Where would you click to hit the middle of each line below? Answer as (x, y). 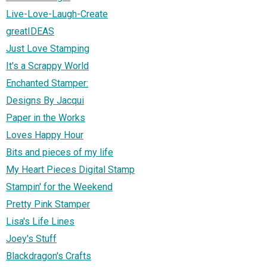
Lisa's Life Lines (40, 221)
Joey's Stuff (31, 238)
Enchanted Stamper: (47, 83)
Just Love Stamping (48, 48)
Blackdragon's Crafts (49, 256)
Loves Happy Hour (45, 135)
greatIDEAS (30, 31)
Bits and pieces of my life (60, 152)
